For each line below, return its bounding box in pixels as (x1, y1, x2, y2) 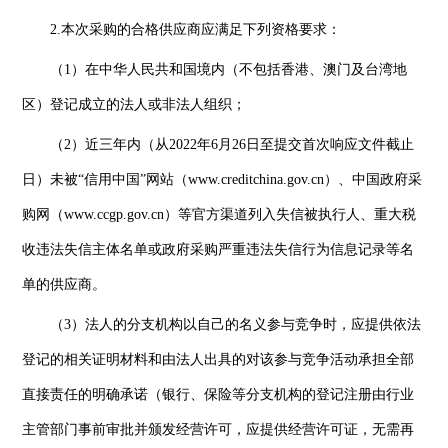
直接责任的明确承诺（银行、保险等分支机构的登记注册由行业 (22, 386, 415, 402)
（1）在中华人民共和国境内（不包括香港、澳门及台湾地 (50, 61, 408, 77)
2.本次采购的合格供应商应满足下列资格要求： (50, 21, 342, 37)
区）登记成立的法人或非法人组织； (22, 96, 247, 112)
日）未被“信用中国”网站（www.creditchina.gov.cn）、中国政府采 (22, 171, 423, 187)
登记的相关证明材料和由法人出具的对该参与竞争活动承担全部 (22, 351, 415, 367)
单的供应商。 (22, 276, 107, 292)
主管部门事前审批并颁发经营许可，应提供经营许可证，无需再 (22, 421, 415, 437)
